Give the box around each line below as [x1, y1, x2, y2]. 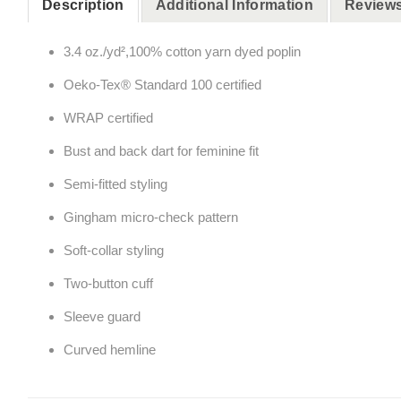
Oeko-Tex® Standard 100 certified [63, 76, 261, 92]
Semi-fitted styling [63, 175, 167, 192]
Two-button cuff [63, 275, 153, 291]
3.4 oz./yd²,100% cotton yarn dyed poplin [63, 43, 301, 59]
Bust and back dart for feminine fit [63, 142, 259, 158]
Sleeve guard [63, 308, 141, 324]
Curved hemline [63, 341, 156, 357]
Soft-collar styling [63, 242, 164, 258]
